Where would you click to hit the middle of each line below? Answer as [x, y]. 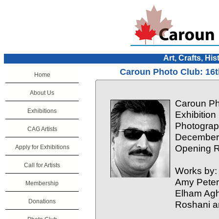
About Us [42, 93]
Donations [42, 201]
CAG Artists [42, 129]
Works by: [196, 171]
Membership [42, 183]
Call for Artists [42, 165]
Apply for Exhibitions [42, 147]
